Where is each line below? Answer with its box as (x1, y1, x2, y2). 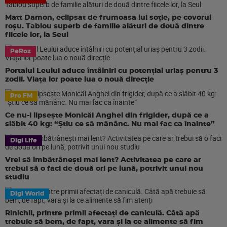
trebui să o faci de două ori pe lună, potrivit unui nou (5, 165, 203, 172)
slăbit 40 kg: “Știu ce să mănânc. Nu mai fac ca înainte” (5, 121, 215, 128)
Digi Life (10, 137, 37, 143)
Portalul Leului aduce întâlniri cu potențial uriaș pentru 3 (5, 67, 218, 74)
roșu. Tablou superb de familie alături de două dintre (5, 23, 204, 30)
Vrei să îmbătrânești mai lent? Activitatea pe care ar (5, 157, 201, 164)
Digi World (10, 191, 44, 197)
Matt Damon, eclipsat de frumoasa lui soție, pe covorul (5, 14, 211, 21)
